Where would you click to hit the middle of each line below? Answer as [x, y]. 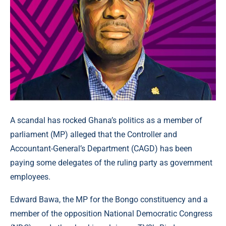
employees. [30, 177]
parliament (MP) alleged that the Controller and [94, 134]
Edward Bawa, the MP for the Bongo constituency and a [109, 199]
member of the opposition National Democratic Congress [111, 213]
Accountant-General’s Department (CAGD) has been [101, 148]
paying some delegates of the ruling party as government [111, 162]
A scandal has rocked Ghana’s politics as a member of [106, 120]
